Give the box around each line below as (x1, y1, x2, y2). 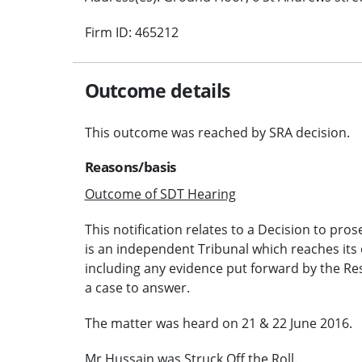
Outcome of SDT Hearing (84, 184, 236, 203)
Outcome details (84, 77, 230, 103)
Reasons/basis (84, 157, 177, 176)
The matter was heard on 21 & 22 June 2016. (84, 314, 352, 332)
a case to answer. (84, 278, 190, 297)
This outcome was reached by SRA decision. (84, 123, 350, 141)
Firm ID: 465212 (84, 23, 179, 41)
